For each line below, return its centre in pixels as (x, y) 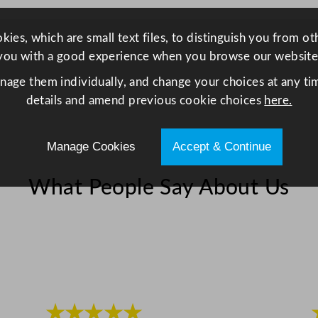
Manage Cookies (91, 146)
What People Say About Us (159, 188)
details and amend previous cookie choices (145, 100)
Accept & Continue (222, 146)
